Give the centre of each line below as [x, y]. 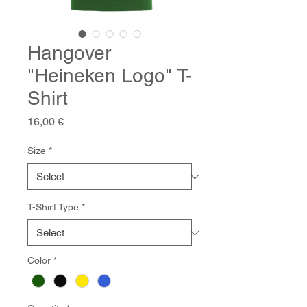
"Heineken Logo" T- [110, 76]
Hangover [69, 53]
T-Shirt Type [53, 207]
